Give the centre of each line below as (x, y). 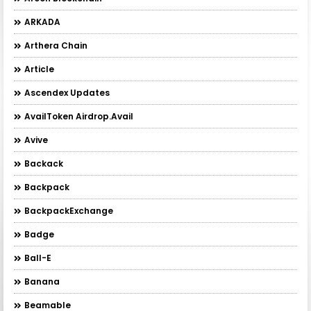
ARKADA (42, 22)
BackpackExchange (69, 211)
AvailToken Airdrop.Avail (79, 117)
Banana (42, 282)
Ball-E (38, 258)
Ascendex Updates (67, 93)
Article (39, 69)
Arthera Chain (56, 46)
